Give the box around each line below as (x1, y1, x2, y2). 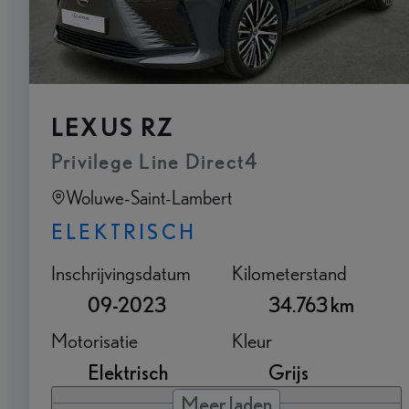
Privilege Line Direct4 (51, 148, 258, 173)
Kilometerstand (232, 259, 347, 285)
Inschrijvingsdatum (51, 259, 191, 285)
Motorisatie (51, 327, 138, 352)
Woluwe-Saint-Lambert (66, 185, 232, 209)
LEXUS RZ (51, 112, 175, 142)
